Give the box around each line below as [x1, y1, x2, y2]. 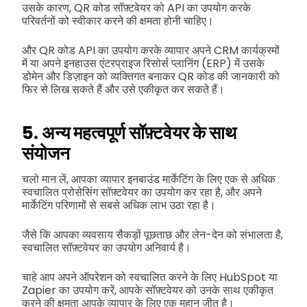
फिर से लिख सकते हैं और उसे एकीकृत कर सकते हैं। [22, 82, 225, 98]
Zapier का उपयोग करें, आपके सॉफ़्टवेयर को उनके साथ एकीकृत [22, 282, 273, 298]
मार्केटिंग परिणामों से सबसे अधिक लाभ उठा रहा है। [22, 197, 216, 213]
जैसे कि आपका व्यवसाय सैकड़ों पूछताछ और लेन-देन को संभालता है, [22, 226, 283, 243]
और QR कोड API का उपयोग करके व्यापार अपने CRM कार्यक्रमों [22, 42, 280, 59]
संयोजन [22, 140, 70, 166]
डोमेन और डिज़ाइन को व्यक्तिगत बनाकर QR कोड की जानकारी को [22, 69, 280, 85]
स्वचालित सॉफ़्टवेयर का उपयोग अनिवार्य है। [22, 239, 191, 256]
